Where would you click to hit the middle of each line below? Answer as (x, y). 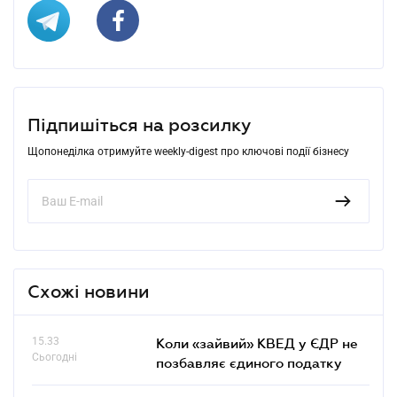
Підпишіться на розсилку (139, 125)
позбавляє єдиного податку (249, 362)
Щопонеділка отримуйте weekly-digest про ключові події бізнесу (188, 151)
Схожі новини (89, 291)
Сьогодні (54, 357)
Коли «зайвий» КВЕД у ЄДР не (257, 343)
